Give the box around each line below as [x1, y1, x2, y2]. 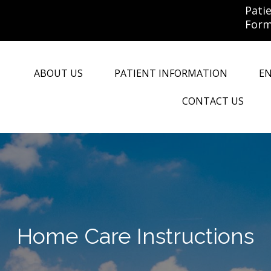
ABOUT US [34, 67, 83, 80]
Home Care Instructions [17, 223, 254, 249]
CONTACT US [182, 94, 244, 108]
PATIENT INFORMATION [114, 67, 228, 80]
